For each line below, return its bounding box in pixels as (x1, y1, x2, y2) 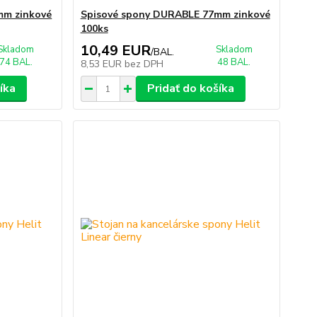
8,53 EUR (80, 57, 125, 71)
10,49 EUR (80, 41, 151, 60)
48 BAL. (217, 56, 251, 69)
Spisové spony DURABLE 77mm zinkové (80, 8, 270, 21)
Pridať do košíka (146, 81, 234, 96)
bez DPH (124, 57, 163, 71)
